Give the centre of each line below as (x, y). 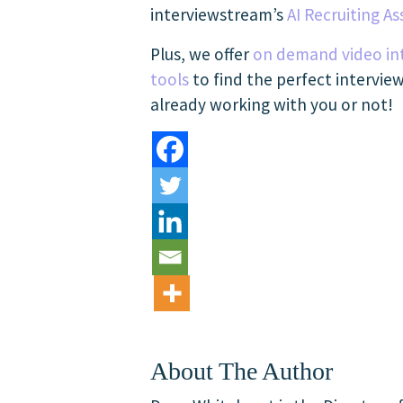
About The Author (242, 371)
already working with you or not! (272, 104)
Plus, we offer (201, 54)
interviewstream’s (219, 14)
